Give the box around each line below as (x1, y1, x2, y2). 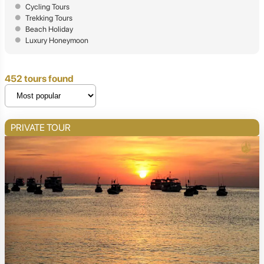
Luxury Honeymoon (25, 36, 88, 45)
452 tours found (5, 73, 74, 85)
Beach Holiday (25, 25, 73, 34)
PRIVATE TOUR (11, 122, 71, 134)
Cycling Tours (25, 2, 70, 12)
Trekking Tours (25, 14, 72, 23)
